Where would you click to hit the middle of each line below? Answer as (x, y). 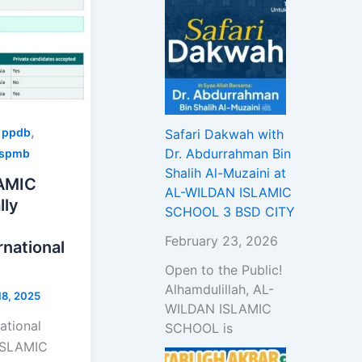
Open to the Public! (227, 270)
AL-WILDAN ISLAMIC (228, 193)
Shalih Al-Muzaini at (225, 173)
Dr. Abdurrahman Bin (228, 154)
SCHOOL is (199, 328)
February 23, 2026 (221, 241)
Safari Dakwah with (224, 135)
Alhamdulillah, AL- (219, 290)
